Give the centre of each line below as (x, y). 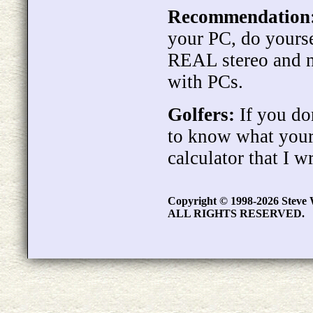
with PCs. (205, 82)
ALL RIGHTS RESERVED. (236, 214)
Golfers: (201, 115)
